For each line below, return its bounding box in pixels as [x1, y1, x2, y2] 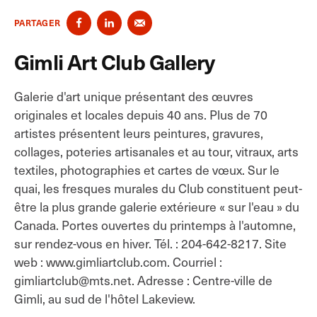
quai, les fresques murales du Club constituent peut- [14, 179, 302, 197]
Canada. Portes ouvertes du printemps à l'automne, [14, 216, 296, 234]
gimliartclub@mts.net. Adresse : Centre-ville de [14, 271, 272, 289]
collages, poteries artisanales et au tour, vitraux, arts [14, 142, 299, 161]
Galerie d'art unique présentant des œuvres [14, 87, 253, 105]
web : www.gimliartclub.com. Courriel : [14, 253, 222, 271]
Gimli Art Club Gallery [14, 47, 215, 76]
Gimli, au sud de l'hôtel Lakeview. [14, 289, 195, 308]
